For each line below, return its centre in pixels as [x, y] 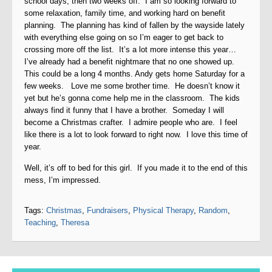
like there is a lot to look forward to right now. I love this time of [136, 134]
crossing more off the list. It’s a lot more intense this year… [130, 49]
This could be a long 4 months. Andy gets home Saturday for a [134, 74]
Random [213, 210]
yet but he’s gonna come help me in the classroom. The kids [132, 98]
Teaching [40, 223]
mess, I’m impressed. [63, 180]
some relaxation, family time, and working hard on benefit [125, 13]
